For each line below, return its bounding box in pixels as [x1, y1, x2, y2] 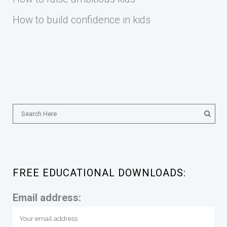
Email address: [13, 192, 81, 204]
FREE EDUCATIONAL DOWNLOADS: [13, 167, 186, 179]
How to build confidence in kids [13, 14, 150, 26]
